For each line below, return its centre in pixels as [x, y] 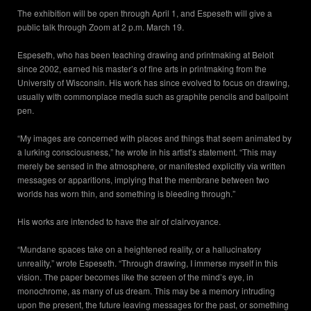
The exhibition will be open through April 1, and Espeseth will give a [145, 13]
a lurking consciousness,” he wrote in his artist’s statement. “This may [147, 152]
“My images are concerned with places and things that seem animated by [154, 138]
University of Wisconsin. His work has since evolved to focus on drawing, [153, 83]
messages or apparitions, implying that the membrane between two [143, 180]
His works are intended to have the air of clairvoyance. [119, 221]
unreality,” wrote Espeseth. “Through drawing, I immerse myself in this [148, 263]
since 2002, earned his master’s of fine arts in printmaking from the [142, 69]
